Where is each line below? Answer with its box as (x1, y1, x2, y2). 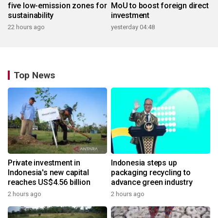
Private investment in (8, 158, 80, 167)
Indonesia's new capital (8, 168, 89, 177)
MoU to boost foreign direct (111, 1, 209, 10)
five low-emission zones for (8, 1, 107, 10)
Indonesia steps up (111, 158, 177, 167)
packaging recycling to (111, 168, 191, 177)
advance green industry (111, 178, 193, 187)
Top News (14, 70, 55, 81)
